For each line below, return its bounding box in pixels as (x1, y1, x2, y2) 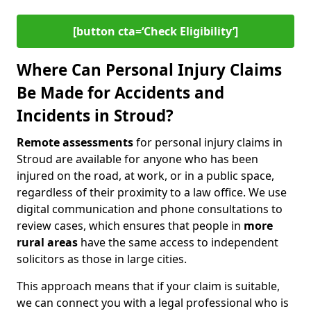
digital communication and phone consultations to (17, 201, 283, 217)
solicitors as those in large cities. (17, 251, 187, 267)
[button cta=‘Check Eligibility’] (73, 24, 238, 39)
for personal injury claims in (133, 135, 283, 150)
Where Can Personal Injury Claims (17, 59, 282, 81)
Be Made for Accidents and (17, 82, 224, 103)
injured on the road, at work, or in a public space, (17, 168, 274, 183)
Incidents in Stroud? (17, 105, 174, 126)
